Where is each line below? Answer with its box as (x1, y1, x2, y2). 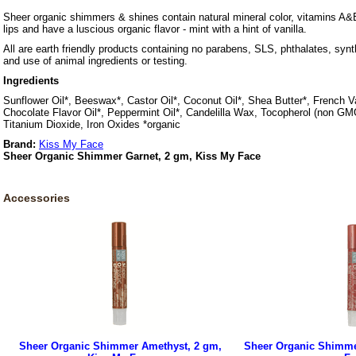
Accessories (3, 192, 70, 205)
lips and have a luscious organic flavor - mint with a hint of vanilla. (3, 23, 307, 36)
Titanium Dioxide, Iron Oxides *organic (3, 118, 180, 131)
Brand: (3, 138, 36, 151)
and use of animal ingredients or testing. (3, 55, 188, 68)
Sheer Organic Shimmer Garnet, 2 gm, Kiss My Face (3, 150, 261, 163)
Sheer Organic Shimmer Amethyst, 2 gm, (18, 340, 222, 353)
